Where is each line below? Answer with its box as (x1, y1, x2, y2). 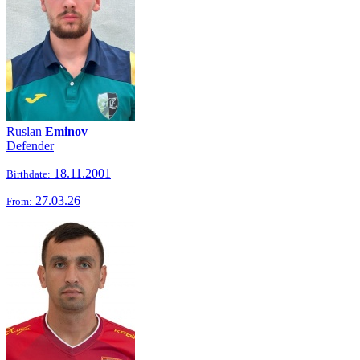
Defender (6, 139, 54, 153)
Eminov (45, 125, 88, 138)
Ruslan (6, 125, 45, 138)
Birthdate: (6, 168, 51, 180)
